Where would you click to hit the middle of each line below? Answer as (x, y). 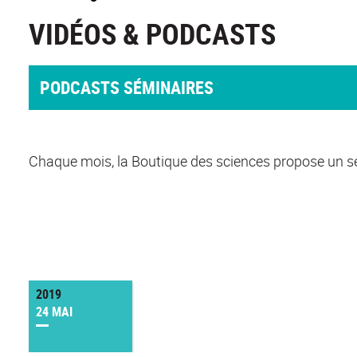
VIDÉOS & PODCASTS (152, 34)
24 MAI (54, 312)
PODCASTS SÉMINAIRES (127, 88)
